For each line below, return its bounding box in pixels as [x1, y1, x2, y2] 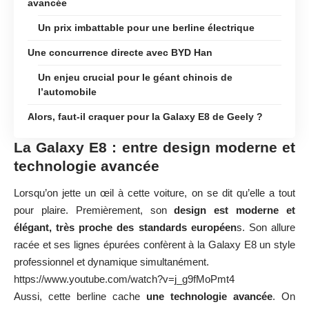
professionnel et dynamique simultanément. [14, 256, 209, 268]
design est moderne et [174, 204, 296, 217]
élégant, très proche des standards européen [14, 221, 237, 234]
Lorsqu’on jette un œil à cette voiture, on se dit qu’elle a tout [14, 187, 295, 199]
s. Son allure [236, 221, 296, 234]
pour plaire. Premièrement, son [14, 204, 175, 217]
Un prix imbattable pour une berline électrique [38, 21, 255, 33]
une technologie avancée [146, 290, 272, 303]
